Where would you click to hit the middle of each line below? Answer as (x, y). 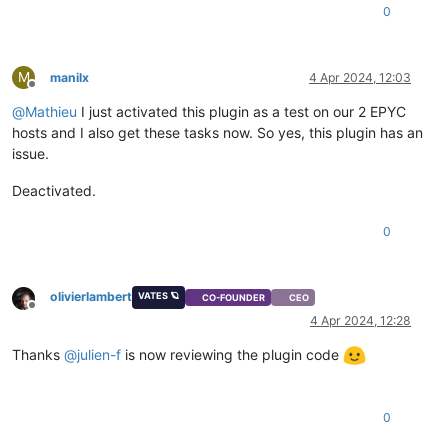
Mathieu (51, 112)
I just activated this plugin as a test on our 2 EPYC (241, 112)
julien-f (99, 354)
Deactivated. (54, 191)
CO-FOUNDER (234, 297)
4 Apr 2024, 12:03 (360, 78)
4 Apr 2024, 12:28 (360, 320)
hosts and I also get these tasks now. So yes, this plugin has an (217, 133)
